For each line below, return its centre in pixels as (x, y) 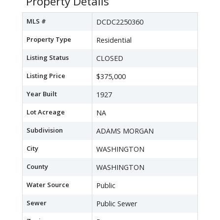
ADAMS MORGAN (125, 131)
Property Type (49, 40)
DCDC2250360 (120, 22)
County (37, 167)
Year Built (42, 94)
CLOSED (110, 58)
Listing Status (48, 58)
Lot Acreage (46, 112)
